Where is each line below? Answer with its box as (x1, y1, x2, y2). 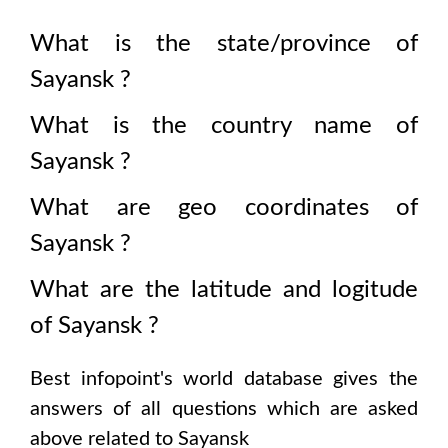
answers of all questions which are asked (30, 399, 418, 419)
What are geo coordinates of (30, 196, 418, 220)
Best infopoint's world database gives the (30, 369, 418, 389)
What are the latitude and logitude (30, 278, 418, 302)
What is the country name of (30, 114, 418, 138)
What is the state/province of (30, 32, 418, 56)
